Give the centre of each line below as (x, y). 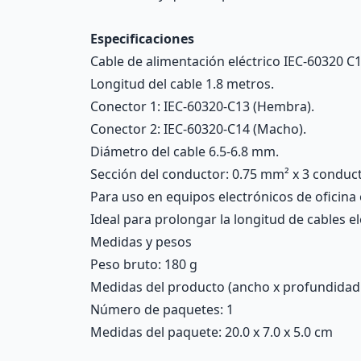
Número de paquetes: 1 (162, 309)
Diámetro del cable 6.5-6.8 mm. (185, 151)
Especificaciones (142, 39)
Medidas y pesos (141, 242)
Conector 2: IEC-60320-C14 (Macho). (198, 129)
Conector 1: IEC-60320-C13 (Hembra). (202, 106)
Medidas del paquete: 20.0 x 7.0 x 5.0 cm (212, 332)
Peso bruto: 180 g (144, 264)
